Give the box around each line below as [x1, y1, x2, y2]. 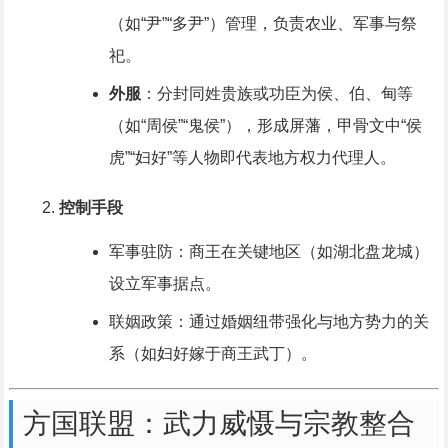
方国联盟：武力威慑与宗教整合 [22, 408, 415, 440]
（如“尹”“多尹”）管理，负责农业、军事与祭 [108, 15, 417, 33]
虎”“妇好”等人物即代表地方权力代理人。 [108, 149, 396, 167]
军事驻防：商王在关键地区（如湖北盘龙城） [108, 243, 429, 261]
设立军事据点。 [108, 275, 221, 293]
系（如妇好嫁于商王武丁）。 [108, 345, 317, 363]
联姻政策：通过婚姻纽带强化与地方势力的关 [108, 313, 429, 331]
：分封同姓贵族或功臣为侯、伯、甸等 [140, 85, 413, 103]
